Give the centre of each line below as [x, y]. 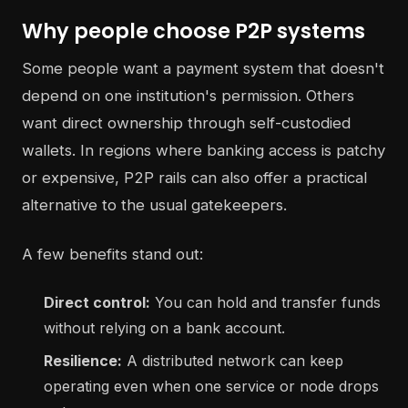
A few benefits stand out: [112, 255]
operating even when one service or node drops [211, 387]
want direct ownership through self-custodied [186, 123]
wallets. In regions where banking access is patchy [204, 151]
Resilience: [83, 361]
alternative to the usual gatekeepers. [154, 205]
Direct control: [97, 303]
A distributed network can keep [233, 361]
